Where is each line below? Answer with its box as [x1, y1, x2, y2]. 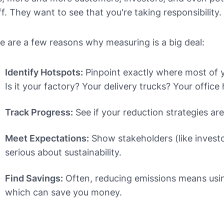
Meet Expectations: [5, 133, 89, 144]
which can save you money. [5, 187, 122, 198]
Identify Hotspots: [5, 67, 83, 78]
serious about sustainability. [5, 147, 121, 158]
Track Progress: [5, 107, 73, 118]
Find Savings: [5, 173, 63, 184]
